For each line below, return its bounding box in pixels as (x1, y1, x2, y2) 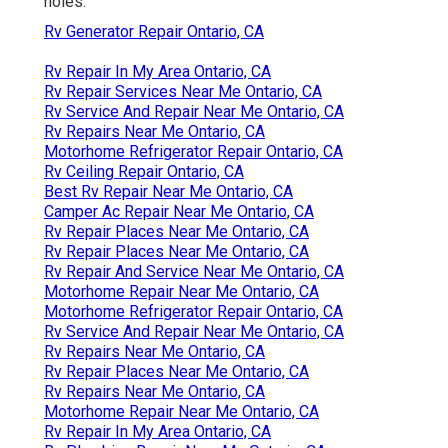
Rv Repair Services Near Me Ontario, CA (44, 81, 322, 101)
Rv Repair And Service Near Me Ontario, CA (44, 261, 344, 281)
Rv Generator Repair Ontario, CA (44, 21, 264, 41)
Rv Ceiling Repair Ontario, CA (44, 161, 244, 181)
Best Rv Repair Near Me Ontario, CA (44, 181, 293, 201)
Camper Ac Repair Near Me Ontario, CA (44, 201, 314, 221)
